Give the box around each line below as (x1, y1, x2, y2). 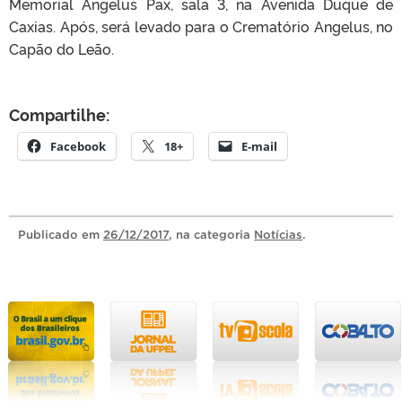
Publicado (18, 227, 82, 241)
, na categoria (169, 227, 254, 241)
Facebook (50, 137, 106, 154)
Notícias (254, 227, 302, 241)
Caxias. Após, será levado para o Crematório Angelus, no (9, 15, 393, 36)
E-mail (241, 137, 277, 154)
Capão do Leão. (9, 38, 114, 58)
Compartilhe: (9, 102, 109, 125)
